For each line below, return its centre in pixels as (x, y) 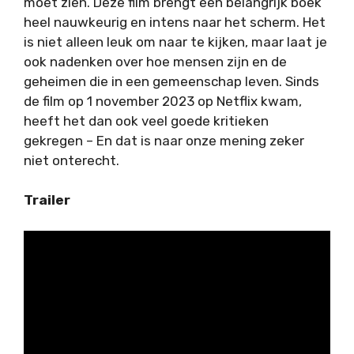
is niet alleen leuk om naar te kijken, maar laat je (175, 41)
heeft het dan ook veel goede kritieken (146, 121)
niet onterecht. (72, 160)
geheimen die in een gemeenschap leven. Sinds (171, 81)
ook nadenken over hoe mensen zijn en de (155, 61)
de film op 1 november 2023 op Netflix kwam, (163, 101)
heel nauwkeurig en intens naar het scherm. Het (175, 22)
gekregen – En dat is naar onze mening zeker (164, 140)
